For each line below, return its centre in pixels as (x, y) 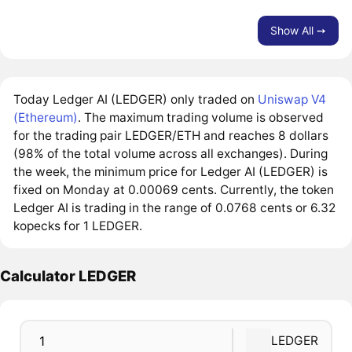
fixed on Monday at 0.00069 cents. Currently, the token (174, 189)
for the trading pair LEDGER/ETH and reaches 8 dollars (171, 135)
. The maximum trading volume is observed (201, 117)
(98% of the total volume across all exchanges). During (171, 153)
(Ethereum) (46, 117)
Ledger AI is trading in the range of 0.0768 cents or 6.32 (175, 207)
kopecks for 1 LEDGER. (78, 225)
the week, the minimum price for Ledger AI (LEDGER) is (171, 171)
